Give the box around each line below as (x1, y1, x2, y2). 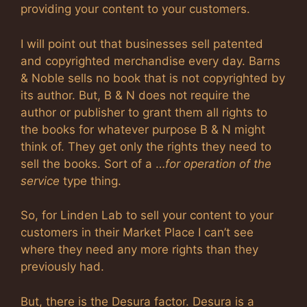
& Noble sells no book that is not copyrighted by (21, 71, 285, 85)
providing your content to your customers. (21, 2, 250, 16)
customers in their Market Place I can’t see (21, 225, 254, 240)
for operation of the (165, 156, 271, 171)
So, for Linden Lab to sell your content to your (21, 208, 273, 223)
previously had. (21, 260, 104, 274)
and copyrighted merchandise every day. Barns (21, 53, 280, 68)
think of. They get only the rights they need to (21, 139, 271, 153)
